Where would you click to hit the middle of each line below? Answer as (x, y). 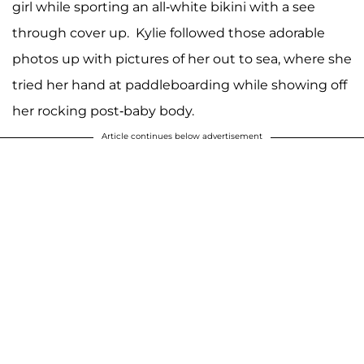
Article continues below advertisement (182, 136)
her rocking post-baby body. (103, 110)
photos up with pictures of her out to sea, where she (182, 58)
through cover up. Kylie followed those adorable (169, 32)
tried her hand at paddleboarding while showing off (180, 84)
